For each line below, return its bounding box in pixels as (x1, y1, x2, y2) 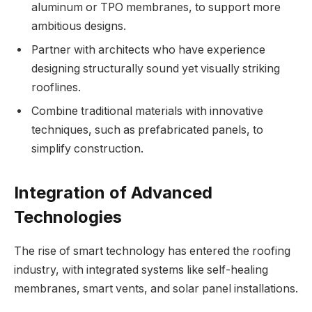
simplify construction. (31, 141, 143, 155)
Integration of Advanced (14, 182, 212, 203)
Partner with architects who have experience (31, 42, 265, 56)
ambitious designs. (31, 19, 126, 33)
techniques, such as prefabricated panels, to (31, 123, 263, 136)
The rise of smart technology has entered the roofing (14, 244, 290, 258)
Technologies (14, 207, 122, 227)
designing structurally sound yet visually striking (31, 61, 280, 75)
